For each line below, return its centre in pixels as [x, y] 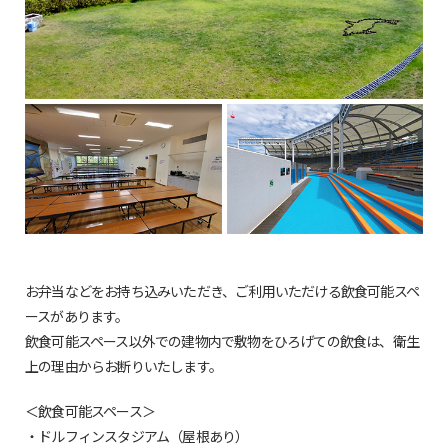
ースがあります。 [77, 316]
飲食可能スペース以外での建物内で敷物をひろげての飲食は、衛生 [222, 341]
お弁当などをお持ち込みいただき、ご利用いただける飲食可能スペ [222, 291]
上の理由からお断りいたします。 [123, 366]
